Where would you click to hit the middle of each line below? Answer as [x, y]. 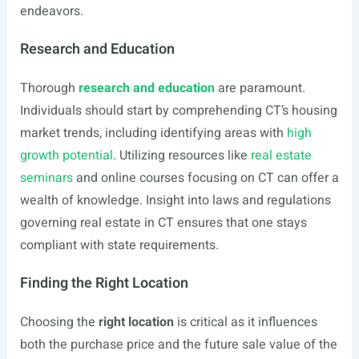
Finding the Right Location [104, 283]
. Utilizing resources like [182, 155]
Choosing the [59, 322]
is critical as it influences [245, 322]
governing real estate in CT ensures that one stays [163, 223]
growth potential [66, 155]
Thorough [49, 88]
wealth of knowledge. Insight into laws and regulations [175, 200]
